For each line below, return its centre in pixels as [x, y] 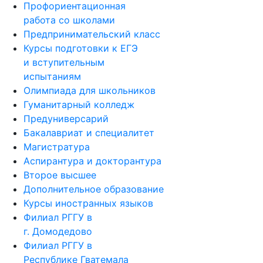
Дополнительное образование [94, 189]
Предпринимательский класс [92, 34]
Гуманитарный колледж [79, 104]
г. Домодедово [58, 231]
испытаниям [52, 76]
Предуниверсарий [66, 119]
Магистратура [57, 147]
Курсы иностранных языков [88, 203]
